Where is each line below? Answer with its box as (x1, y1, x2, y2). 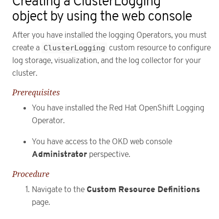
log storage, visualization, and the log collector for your (12, 56, 201, 65)
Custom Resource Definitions (87, 184, 200, 195)
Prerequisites (12, 87, 60, 98)
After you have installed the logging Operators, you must (12, 30, 207, 40)
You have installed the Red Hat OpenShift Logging (32, 103, 204, 112)
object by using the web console (12, 8, 192, 24)
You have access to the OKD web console (32, 137, 172, 146)
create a (12, 43, 42, 52)
